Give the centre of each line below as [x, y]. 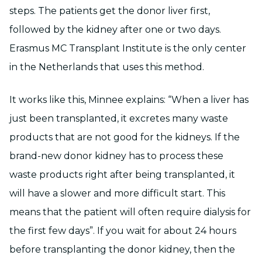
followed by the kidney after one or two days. [115, 30]
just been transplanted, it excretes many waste [119, 118]
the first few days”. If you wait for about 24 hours [123, 231]
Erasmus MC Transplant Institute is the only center [128, 48]
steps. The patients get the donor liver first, [110, 11]
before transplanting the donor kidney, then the [122, 249]
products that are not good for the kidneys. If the [125, 137]
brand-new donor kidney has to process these [116, 156]
